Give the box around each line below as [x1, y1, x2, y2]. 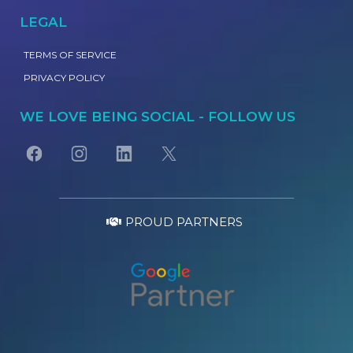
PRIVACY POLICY [24, 72, 105, 84]
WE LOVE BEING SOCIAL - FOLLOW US [20, 109, 295, 125]
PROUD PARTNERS [125, 214, 243, 230]
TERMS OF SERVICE [24, 49, 117, 61]
